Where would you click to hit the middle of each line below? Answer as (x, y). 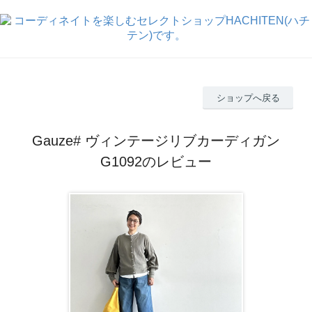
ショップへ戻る (248, 97)
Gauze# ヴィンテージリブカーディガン (156, 140)
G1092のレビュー (156, 161)
